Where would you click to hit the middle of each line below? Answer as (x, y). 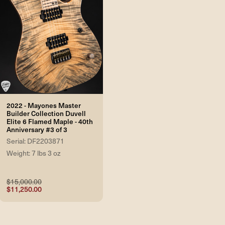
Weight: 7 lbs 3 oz (34, 153)
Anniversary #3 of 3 (37, 130)
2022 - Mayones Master (44, 105)
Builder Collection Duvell (46, 114)
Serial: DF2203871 (35, 141)
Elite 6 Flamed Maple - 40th (50, 122)
